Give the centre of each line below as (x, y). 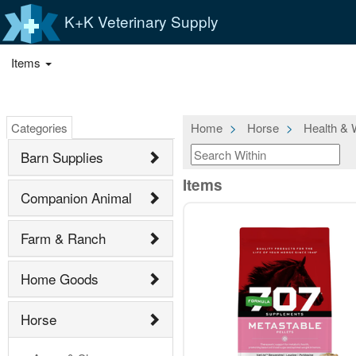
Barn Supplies (62, 157)
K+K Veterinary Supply (139, 21)
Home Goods (60, 278)
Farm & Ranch (63, 238)
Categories (39, 127)
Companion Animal (76, 197)
